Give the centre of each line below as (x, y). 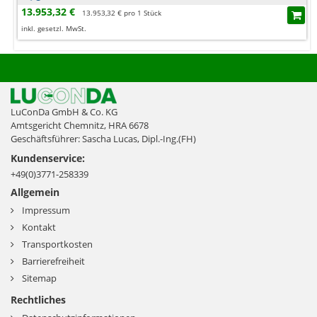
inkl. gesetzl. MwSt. (54, 29)
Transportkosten (57, 244)
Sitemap (39, 278)
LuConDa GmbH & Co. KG (64, 112)
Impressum (46, 211)
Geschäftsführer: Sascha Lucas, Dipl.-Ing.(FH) (103, 139)
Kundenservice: (48, 158)
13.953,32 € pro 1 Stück (122, 13)
